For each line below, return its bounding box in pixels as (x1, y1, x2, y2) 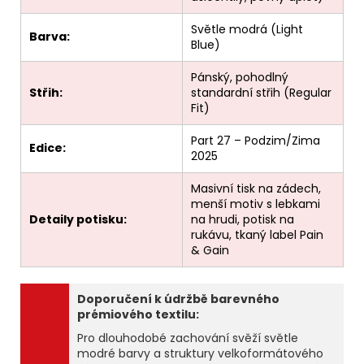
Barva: (29, 28, 70, 45)
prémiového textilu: (77, 306, 199, 323)
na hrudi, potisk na (191, 211, 294, 228)
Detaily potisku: (29, 211, 127, 228)
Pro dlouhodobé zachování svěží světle (77, 330, 298, 347)
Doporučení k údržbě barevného (77, 291, 279, 308)
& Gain (191, 242, 229, 259)
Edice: (29, 140, 66, 157)
